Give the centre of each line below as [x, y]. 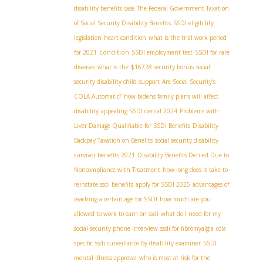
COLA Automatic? [98, 96]
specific [83, 243]
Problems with [199, 111]
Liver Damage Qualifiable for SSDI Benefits [132, 126]
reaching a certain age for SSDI [116, 199]
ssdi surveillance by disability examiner [148, 243]
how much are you [185, 199]
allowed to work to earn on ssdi [116, 214]
